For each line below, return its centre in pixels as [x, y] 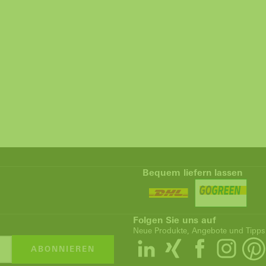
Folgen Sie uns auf [175, 220]
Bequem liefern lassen [192, 172]
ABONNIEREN [63, 249]
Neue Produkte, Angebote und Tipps [199, 231]
